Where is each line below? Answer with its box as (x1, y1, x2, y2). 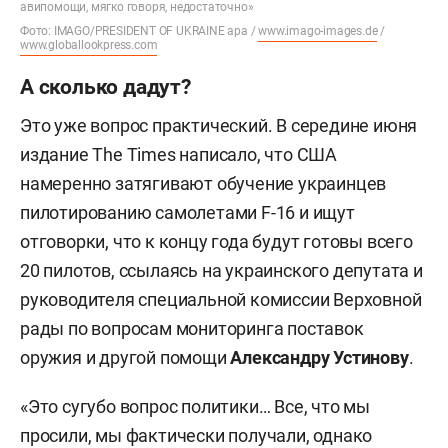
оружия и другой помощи (20, 346, 231, 368)
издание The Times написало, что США (20, 143, 337, 165)
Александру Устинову (230, 346, 409, 368)
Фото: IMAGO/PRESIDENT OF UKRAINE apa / (20, 23, 259, 38)
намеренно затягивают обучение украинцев (20, 172, 387, 194)
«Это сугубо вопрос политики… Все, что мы (20, 395, 370, 417)
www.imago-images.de (258, 23, 378, 38)
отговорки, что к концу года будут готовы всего (20, 230, 413, 252)
